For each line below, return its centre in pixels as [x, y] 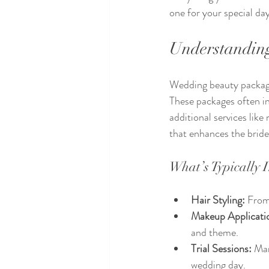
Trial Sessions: [221, 249]
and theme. [215, 232]
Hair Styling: [218, 200]
